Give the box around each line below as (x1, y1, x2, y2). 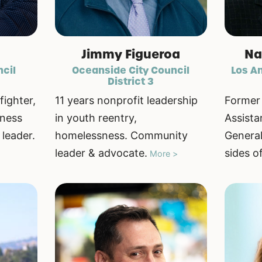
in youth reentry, (54, 112, 137, 125)
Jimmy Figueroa (81, 46, 181, 63)
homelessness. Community (54, 129, 188, 142)
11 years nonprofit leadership (54, 94, 198, 107)
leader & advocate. (54, 147, 147, 160)
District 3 (108, 75, 154, 88)
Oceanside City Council (72, 64, 190, 77)
